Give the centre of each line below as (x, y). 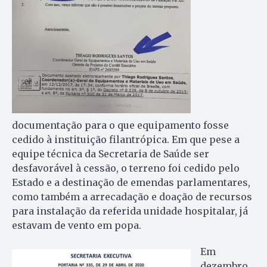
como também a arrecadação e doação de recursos (132, 197)
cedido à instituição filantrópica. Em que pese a (126, 140)
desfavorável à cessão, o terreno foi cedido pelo (126, 168)
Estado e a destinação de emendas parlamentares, (131, 183)
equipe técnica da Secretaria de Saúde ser (111, 154)
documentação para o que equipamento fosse (120, 125)
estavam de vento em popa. (77, 226)
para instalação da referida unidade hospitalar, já (130, 211)
